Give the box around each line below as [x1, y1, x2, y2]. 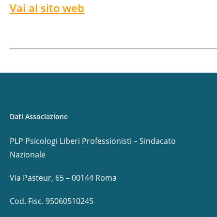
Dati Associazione [10, 112, 68, 121]
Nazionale [10, 149, 46, 160]
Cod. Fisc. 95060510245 [10, 196, 93, 206]
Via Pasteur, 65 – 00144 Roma [10, 172, 117, 183]
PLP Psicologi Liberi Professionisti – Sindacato [10, 136, 176, 146]
